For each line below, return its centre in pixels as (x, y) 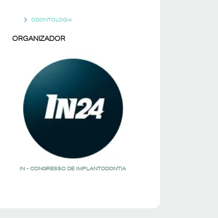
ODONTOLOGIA (52, 20)
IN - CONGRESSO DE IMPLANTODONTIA (73, 168)
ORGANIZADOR (39, 39)
